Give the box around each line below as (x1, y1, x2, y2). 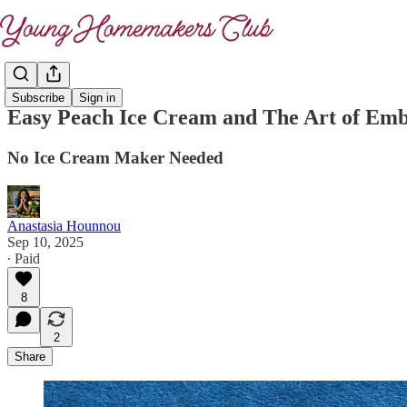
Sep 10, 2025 (7, 233, 84, 250)
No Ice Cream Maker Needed (7, 147, 223, 167)
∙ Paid (7, 250, 40, 266)
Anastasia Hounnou (7, 217, 121, 233)
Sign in (79, 91, 115, 105)
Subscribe (12, 91, 65, 105)
